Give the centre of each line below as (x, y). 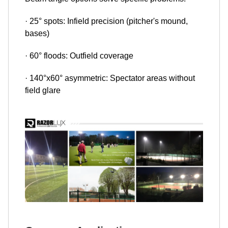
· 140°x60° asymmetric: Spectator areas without (110, 78)
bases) (37, 34)
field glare (43, 91)
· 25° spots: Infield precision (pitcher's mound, (106, 21)
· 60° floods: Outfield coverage (79, 56)
